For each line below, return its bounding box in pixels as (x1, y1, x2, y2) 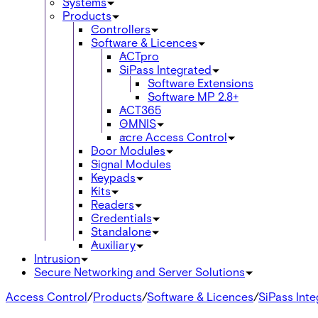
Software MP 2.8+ (148, 89, 238, 103)
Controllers (91, 21, 150, 35)
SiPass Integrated (119, 62, 212, 76)
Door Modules (91, 143, 165, 157)
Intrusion (34, 251, 80, 265)
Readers (91, 197, 134, 211)
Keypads (91, 170, 136, 184)
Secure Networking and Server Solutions (34, 264, 245, 278)
